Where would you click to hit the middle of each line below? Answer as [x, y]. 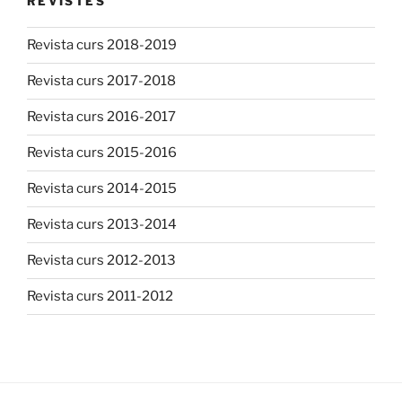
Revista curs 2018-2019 [102, 45]
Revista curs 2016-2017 [101, 117]
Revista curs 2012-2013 [101, 261]
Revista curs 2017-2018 [101, 81]
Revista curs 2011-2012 [100, 297]
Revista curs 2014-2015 [102, 189]
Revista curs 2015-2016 [102, 153]
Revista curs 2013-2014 [102, 225]
